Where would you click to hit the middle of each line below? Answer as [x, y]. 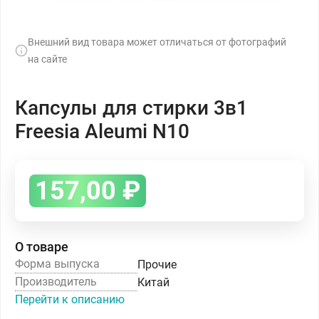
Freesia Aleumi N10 [102, 131]
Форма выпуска [57, 264]
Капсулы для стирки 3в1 [131, 108]
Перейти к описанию [70, 299]
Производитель [56, 282]
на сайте [47, 59]
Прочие [157, 264]
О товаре [42, 247]
